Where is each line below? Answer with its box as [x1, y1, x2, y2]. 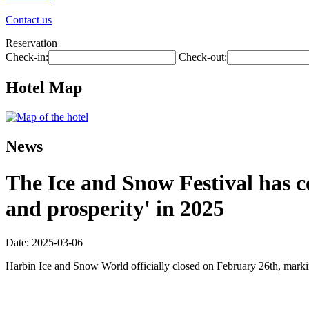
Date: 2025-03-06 [6, 236, 83, 248]
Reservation [6, 37, 57, 49]
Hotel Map [6, 78, 82, 97]
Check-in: [6, 51, 48, 63]
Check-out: [179, 51, 227, 63]
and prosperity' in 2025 [6, 196, 224, 221]
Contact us [6, 14, 52, 26]
